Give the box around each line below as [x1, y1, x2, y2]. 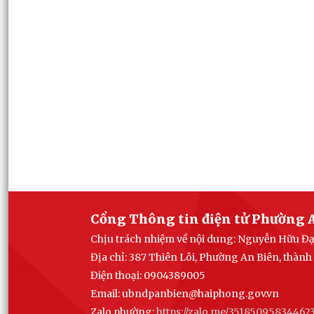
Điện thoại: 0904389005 [90, 268, 205, 282]
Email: [90, 287, 122, 300]
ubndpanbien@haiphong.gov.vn [122, 287, 279, 300]
